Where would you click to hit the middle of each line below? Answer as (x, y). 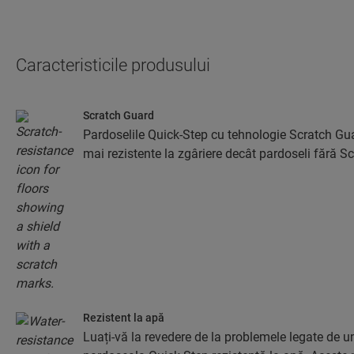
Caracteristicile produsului (113, 65)
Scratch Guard (119, 115)
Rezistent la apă (124, 318)
